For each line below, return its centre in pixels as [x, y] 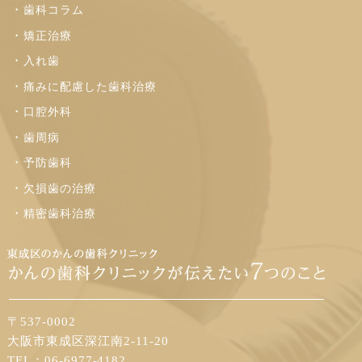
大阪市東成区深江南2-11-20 [88, 341]
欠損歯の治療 [60, 188]
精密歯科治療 [60, 214]
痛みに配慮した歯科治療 [90, 86]
